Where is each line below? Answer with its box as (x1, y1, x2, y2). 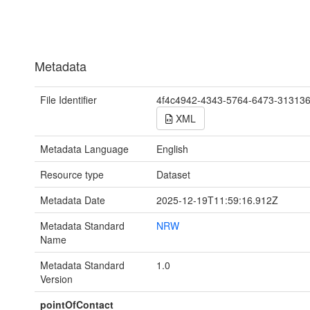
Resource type (40, 167, 104, 181)
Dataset (156, 167, 190, 181)
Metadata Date (40, 192, 105, 207)
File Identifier (40, 92, 97, 107)
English (156, 141, 188, 156)
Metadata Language (40, 141, 129, 156)
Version (40, 271, 73, 286)
